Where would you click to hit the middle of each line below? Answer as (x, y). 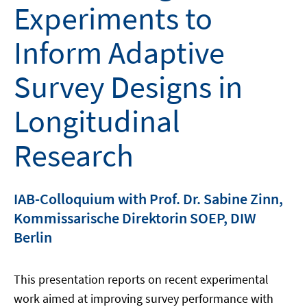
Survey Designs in (128, 87)
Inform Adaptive (119, 53)
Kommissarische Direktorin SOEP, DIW (135, 218)
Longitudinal (97, 122)
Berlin (33, 237)
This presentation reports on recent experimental (141, 280)
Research (74, 156)
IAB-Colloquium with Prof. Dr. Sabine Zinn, (148, 199)
